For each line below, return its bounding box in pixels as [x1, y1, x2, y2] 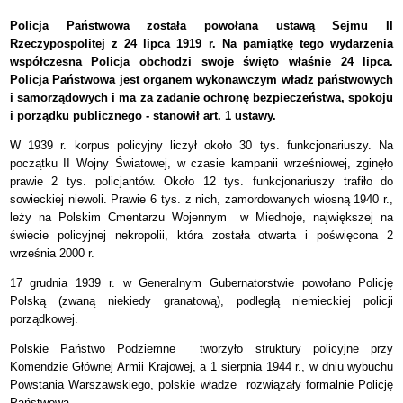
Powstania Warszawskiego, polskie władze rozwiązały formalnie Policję [9, 378, 394, 392]
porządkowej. [9, 312, 78, 327]
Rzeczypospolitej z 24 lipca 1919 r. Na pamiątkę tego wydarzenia [9, 37, 394, 51]
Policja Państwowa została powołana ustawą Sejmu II [9, 19, 394, 33]
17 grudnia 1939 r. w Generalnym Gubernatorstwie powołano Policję [9, 276, 394, 291]
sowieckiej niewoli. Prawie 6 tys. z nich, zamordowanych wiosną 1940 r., [9, 193, 394, 207]
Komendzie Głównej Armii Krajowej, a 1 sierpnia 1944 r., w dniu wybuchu [9, 360, 394, 374]
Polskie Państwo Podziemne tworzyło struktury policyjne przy [9, 342, 394, 356]
